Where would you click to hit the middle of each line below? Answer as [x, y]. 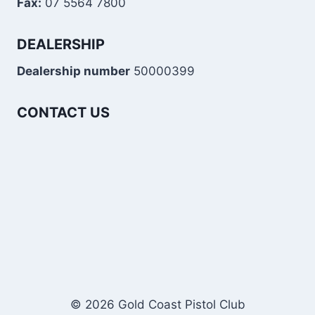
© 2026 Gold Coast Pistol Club [157, 305]
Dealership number [73, 71]
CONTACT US [63, 113]
